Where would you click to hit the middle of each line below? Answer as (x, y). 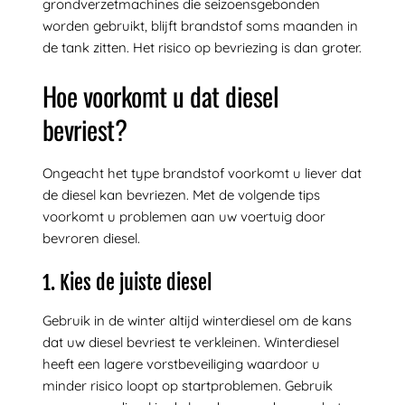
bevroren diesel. (91, 239)
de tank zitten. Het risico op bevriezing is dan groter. (202, 47)
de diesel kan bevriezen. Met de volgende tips (181, 195)
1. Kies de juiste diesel (127, 282)
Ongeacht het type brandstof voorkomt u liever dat (202, 174)
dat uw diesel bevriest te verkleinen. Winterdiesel (190, 343)
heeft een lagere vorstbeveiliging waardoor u (181, 364)
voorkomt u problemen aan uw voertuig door (184, 217)
